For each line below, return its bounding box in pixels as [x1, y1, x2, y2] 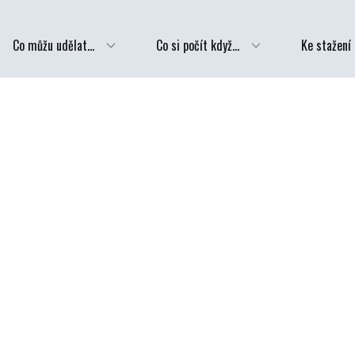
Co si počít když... [156, 36, 239, 55]
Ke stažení [301, 36, 351, 55]
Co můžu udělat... [13, 36, 94, 55]
